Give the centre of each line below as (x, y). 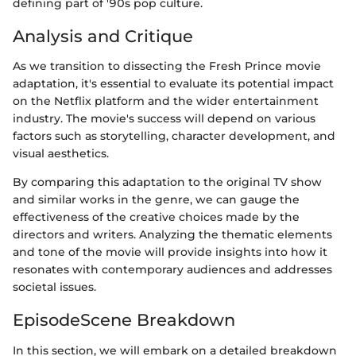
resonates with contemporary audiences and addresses (172, 269)
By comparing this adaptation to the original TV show (167, 182)
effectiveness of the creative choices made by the (156, 217)
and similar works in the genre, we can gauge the (156, 199)
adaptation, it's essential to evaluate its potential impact (173, 83)
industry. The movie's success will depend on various (164, 118)
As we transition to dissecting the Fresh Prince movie (167, 66)
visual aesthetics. (61, 153)
